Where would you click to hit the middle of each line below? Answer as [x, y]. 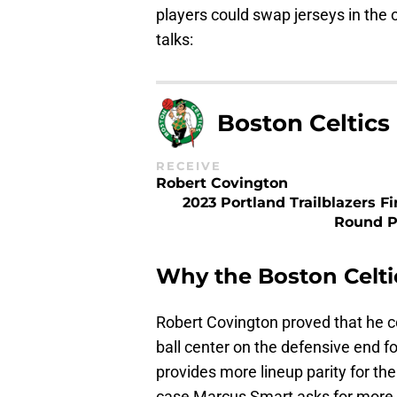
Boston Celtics [303, 123]
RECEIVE [189, 166]
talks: [175, 40]
